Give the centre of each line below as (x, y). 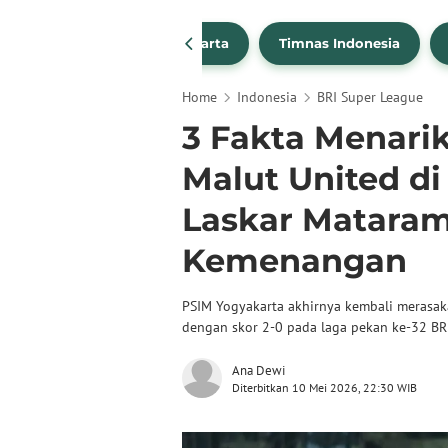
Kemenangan (294, 260)
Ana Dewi (258, 370)
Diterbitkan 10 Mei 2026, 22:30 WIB (324, 387)
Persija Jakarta (177, 43)
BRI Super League (370, 97)
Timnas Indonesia (339, 43)
